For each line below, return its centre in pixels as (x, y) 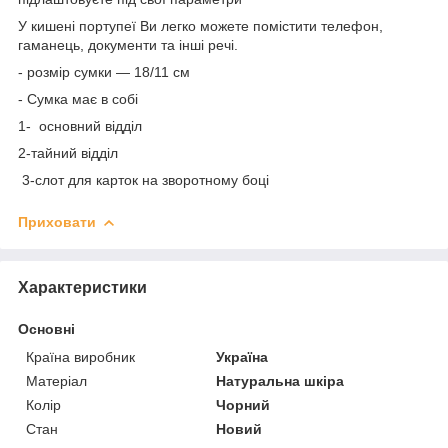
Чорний (243, 404)
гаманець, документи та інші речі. (128, 44)
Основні (46, 328)
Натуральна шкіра (280, 380)
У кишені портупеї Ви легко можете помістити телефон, (200, 25)
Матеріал (56, 380)
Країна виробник (80, 356)
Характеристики (82, 287)
